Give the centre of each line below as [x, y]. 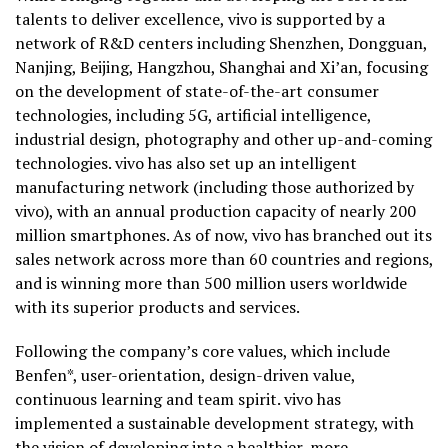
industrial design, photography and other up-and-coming [223, 139]
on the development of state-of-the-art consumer [197, 91]
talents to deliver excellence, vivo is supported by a [200, 19]
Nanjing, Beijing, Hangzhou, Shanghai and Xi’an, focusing [221, 67]
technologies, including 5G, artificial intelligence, [193, 115]
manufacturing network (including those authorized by [214, 187]
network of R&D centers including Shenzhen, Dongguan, [221, 43]
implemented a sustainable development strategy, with [214, 423]
